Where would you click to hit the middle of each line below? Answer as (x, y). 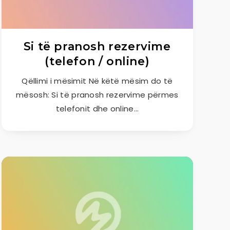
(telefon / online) (97, 61)
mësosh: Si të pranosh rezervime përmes (97, 95)
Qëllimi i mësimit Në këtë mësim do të (97, 81)
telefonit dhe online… (97, 109)
